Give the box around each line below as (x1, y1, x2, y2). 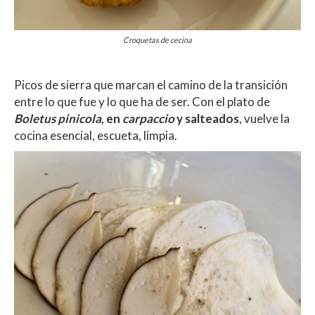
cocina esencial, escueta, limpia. (14, 127, 177, 143)
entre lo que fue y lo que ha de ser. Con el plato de (14, 94, 270, 109)
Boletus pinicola (14, 110, 101, 126)
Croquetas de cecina (123, 34, 192, 44)
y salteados (174, 110, 239, 126)
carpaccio (122, 110, 174, 126)
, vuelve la (239, 110, 290, 126)
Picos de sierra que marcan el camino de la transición (14, 77, 288, 92)
